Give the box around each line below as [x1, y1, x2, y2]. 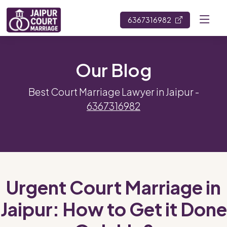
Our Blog [75, 59, 152, 81]
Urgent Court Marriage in [6, 176, 221, 199]
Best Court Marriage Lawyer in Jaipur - [28, 86, 199, 98]
